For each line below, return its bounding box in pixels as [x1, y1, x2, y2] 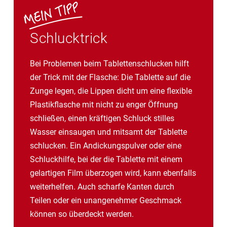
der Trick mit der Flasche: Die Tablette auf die [30, 72, 191, 82]
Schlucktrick [30, 29, 107, 47]
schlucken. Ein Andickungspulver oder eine [30, 140, 181, 150]
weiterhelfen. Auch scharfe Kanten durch [30, 181, 174, 192]
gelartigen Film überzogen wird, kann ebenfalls [30, 168, 196, 178]
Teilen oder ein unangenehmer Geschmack [30, 195, 181, 205]
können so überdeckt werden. [30, 209, 136, 219]
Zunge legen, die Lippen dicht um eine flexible [30, 86, 192, 96]
